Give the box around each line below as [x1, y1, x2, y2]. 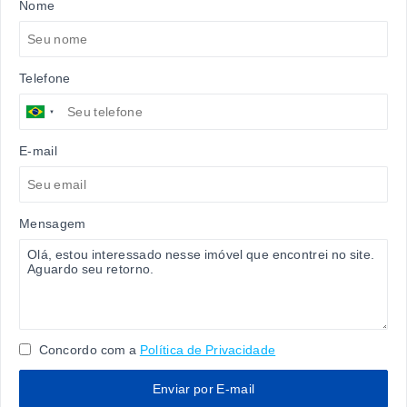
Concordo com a [35, 342, 137, 357]
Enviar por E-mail [152, 382, 255, 396]
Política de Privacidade [139, 342, 276, 357]
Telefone [19, 71, 71, 85]
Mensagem [19, 216, 86, 231]
